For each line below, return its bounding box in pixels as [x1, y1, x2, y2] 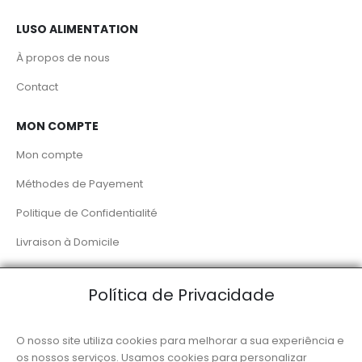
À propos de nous [16, 50, 110, 66]
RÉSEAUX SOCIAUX [16, 273, 124, 290]
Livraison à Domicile [16, 234, 120, 250]
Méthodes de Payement [16, 176, 143, 192]
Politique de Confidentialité [16, 205, 158, 221]
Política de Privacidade [87, 283, 275, 306]
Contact [16, 79, 58, 95]
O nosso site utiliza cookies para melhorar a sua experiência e [16, 333, 344, 349]
